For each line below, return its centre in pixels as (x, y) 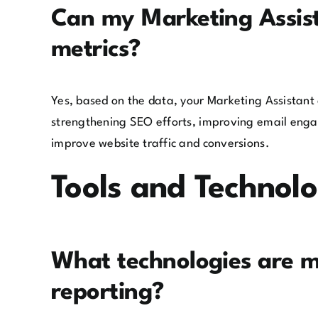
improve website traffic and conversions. (160, 143)
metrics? (96, 50)
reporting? (108, 292)
